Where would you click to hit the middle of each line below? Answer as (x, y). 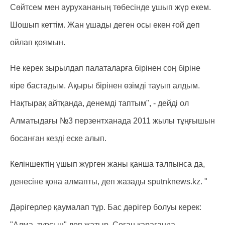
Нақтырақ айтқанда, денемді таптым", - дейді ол (99, 103)
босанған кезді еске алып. (58, 138)
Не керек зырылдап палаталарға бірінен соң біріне (105, 68)
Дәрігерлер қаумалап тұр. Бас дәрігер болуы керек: (106, 207)
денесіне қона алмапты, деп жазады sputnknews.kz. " (109, 182)
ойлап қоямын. (38, 42)
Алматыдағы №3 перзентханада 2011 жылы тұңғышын (113, 121)
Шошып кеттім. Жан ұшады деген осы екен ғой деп (105, 25)
